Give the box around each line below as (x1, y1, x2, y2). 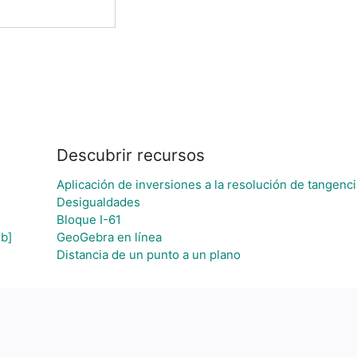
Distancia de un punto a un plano (57, 247, 241, 262)
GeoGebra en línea (57, 229, 162, 245)
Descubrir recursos (57, 145, 205, 165)
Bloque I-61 (57, 212, 121, 227)
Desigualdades (57, 194, 140, 210)
